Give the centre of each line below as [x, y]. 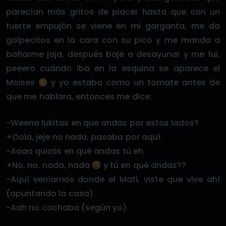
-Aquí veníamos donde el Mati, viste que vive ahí [113, 179]
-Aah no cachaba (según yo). [68, 208]
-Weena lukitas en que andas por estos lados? [103, 123]
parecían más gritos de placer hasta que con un [113, 12]
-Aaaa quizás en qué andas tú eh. [76, 151]
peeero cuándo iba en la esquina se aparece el [113, 68]
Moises [22, 82]
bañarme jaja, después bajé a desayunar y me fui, [113, 54]
